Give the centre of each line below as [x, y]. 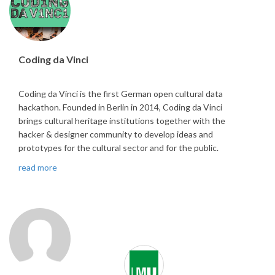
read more [38, 167]
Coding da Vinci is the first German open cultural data [121, 93]
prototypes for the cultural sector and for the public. [118, 147]
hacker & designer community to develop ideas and [116, 134]
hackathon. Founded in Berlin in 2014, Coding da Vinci [120, 107]
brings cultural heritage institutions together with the [122, 120]
